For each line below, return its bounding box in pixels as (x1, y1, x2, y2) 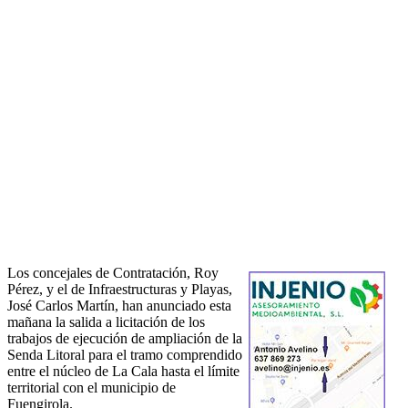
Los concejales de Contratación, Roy (7, 265, 219, 281)
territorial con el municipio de (7, 380, 176, 396)
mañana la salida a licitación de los (7, 314, 205, 331)
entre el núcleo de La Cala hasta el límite (7, 363, 240, 380)
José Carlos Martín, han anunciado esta (7, 298, 231, 314)
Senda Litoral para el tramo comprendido (7, 347, 242, 363)
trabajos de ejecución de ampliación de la (7, 331, 242, 347)
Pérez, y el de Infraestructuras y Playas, (7, 281, 232, 298)
